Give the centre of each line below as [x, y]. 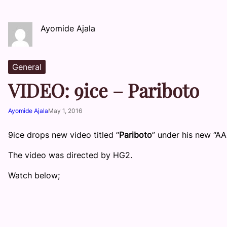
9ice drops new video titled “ [64, 135]
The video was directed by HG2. [70, 155]
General [27, 67]
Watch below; [34, 176]
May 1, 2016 [65, 111]
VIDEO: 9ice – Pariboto [104, 90]
